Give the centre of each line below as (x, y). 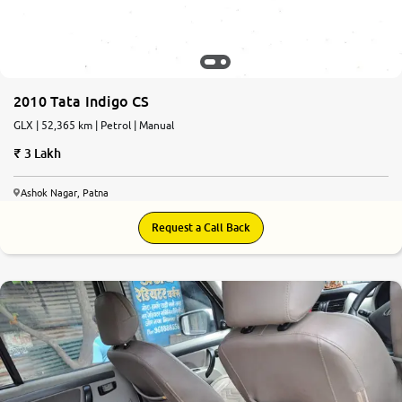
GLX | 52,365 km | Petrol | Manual (94, 126)
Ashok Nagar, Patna (65, 193)
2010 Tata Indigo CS (82, 102)
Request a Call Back (201, 228)
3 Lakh (43, 153)
